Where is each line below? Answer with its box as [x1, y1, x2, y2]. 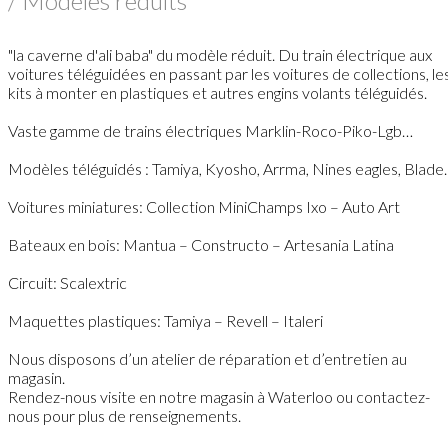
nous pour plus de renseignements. [8, 406, 241, 425]
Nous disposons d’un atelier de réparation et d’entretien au [8, 349, 407, 368]
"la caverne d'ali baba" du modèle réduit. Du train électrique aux [8, 45, 432, 64]
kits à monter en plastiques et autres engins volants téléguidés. [8, 83, 427, 102]
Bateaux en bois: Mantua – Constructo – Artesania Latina [8, 235, 394, 254]
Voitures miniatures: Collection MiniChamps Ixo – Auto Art [8, 197, 400, 216]
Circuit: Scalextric [8, 273, 127, 292]
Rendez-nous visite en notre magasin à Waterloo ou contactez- [8, 387, 430, 406]
